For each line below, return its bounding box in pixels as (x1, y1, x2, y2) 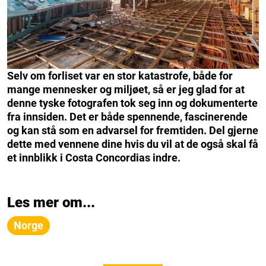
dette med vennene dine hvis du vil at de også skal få (7, 138, 258, 151)
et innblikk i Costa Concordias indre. (7, 151, 180, 164)
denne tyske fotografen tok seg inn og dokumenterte (7, 97, 258, 110)
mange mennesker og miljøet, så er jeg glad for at (7, 83, 245, 96)
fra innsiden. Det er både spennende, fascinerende (7, 110, 248, 123)
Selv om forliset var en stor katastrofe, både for (7, 69, 233, 83)
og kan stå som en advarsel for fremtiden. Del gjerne (7, 124, 258, 137)
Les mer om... (7, 194, 95, 211)
